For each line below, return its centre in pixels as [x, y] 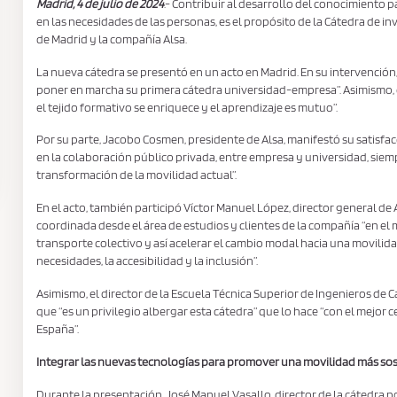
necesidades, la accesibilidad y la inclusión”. [147, 261]
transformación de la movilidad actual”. [136, 175]
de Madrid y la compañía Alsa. [111, 39]
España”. [57, 329]
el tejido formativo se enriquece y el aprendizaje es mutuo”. [187, 107]
